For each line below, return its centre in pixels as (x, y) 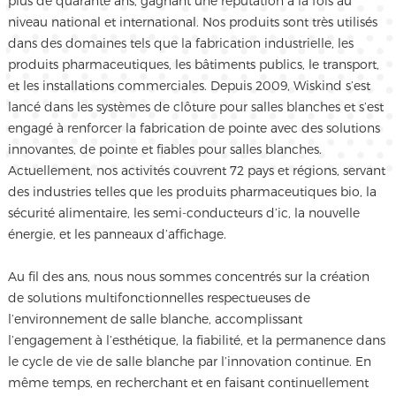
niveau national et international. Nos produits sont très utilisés (192, 22)
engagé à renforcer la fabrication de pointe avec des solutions (194, 128)
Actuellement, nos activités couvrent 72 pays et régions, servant (196, 171)
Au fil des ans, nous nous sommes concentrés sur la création (188, 277)
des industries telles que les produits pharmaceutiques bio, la (192, 192)
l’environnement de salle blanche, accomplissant (155, 319)
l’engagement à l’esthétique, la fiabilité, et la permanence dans (196, 340)
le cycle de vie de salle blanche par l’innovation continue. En (189, 362)
